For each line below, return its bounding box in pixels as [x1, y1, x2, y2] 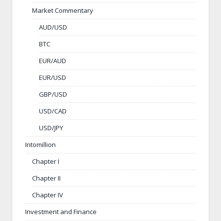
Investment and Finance [25, 207, 97, 217]
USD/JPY [39, 123, 63, 133]
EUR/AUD [39, 56, 66, 66]
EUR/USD [39, 73, 66, 82]
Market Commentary [32, 6, 93, 15]
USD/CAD [39, 107, 67, 116]
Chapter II [32, 174, 61, 183]
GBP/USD [39, 90, 67, 99]
